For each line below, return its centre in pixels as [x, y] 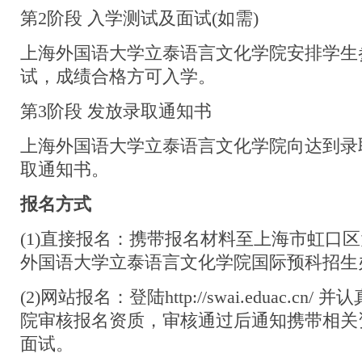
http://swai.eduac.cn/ [239, 297]
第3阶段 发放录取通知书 [116, 112]
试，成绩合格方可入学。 [118, 77]
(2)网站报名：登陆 [93, 297]
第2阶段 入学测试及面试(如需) [139, 19]
